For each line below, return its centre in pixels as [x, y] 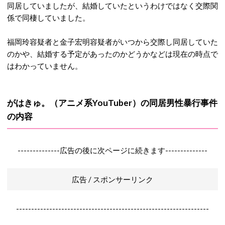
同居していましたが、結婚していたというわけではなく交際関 [113, 6]
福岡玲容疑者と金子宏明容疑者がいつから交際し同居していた [113, 42]
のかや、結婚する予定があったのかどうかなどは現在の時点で [113, 54]
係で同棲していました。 [48, 18]
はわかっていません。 [45, 66]
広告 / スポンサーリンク [113, 179]
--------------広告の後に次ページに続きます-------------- [113, 150]
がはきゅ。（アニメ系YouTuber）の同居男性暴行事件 [112, 103]
